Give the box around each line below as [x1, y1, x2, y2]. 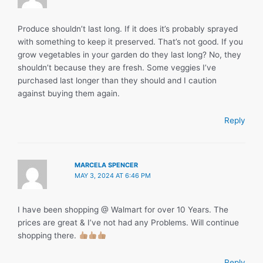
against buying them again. [18, 89, 120, 99]
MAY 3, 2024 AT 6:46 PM [75, 171, 151, 180]
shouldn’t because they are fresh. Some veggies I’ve [18, 63, 216, 73]
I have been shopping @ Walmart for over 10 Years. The [18, 204, 228, 214]
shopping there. [18, 230, 79, 240]
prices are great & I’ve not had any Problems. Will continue [18, 217, 239, 227]
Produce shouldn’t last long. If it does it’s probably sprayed [18, 24, 238, 34]
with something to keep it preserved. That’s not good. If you [18, 37, 243, 47]
